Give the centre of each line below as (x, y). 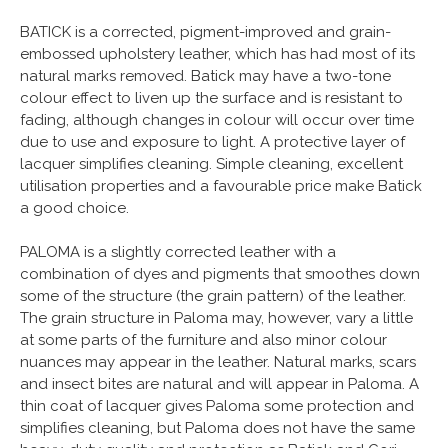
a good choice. (74, 207)
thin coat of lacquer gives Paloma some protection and (217, 405)
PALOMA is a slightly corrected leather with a (178, 251)
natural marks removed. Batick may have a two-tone (205, 75)
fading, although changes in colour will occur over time (217, 119)
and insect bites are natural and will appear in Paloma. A (219, 383)
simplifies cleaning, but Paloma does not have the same (217, 427)
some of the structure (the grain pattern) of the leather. (213, 295)
